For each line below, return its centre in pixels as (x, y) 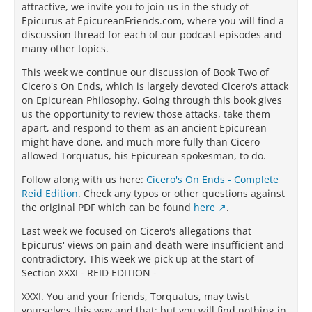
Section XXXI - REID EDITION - (89, 273)
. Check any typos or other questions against (181, 193)
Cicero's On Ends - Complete (212, 179)
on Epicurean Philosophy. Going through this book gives (152, 100)
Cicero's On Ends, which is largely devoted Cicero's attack (155, 86)
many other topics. (65, 48)
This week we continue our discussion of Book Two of (145, 72)
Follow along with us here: (84, 179)
